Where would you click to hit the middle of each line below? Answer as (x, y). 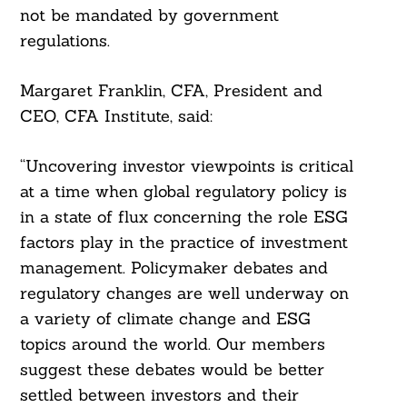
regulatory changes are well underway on (184, 293)
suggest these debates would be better (172, 370)
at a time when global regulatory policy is (183, 192)
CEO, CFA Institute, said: (116, 116)
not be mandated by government (149, 15)
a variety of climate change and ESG (165, 319)
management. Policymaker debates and (174, 268)
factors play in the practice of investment (184, 243)
